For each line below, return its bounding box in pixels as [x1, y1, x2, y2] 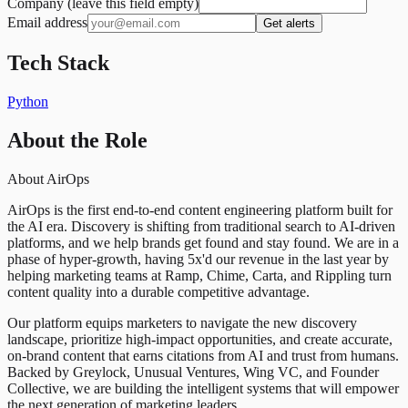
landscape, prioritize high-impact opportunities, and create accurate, [7, 331, 393, 347]
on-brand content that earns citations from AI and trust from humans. [7, 347, 399, 363]
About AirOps [7, 170, 89, 187]
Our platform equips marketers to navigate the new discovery [7, 314, 357, 331]
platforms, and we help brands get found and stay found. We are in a [7, 234, 399, 250]
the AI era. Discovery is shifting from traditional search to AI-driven [7, 218, 395, 234]
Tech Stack [7, 50, 109, 75]
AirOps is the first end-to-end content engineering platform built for [7, 201, 393, 218]
